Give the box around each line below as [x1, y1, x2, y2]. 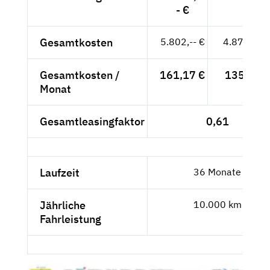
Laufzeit [40, 166, 80, 180]
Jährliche [40, 198, 86, 213]
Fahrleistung [40, 212, 101, 227]
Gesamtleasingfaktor [40, 115, 145, 129]
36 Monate [193, 166, 241, 178]
